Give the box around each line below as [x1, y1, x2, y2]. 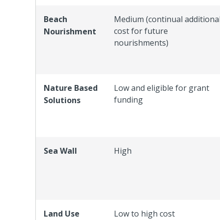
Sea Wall [44, 145, 77, 156]
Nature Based [44, 82, 98, 93]
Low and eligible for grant [114, 82, 209, 93]
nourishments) [114, 37, 168, 48]
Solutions [44, 94, 82, 106]
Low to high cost [114, 208, 175, 219]
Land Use [44, 208, 80, 219]
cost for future [114, 25, 168, 36]
